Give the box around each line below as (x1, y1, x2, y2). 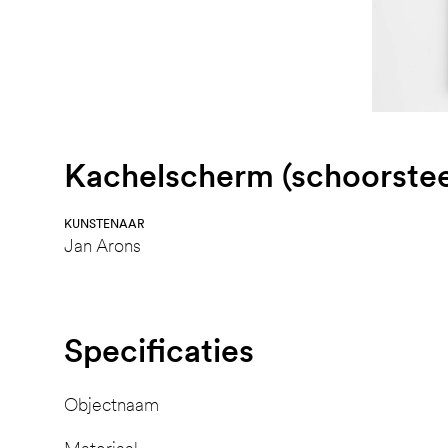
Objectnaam (64, 393, 159, 415)
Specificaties (64, 330, 254, 370)
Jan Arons (64, 234, 141, 256)
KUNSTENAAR (64, 216, 145, 231)
